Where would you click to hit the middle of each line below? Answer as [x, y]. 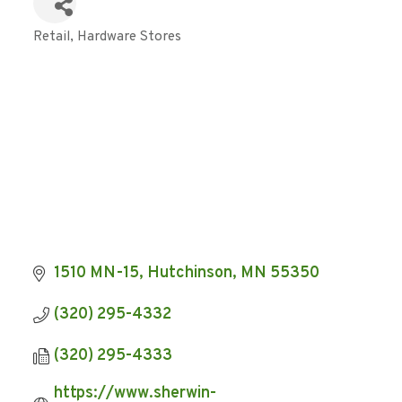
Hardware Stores [130, 37]
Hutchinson [189, 273]
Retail [52, 37]
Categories [73, 47]
